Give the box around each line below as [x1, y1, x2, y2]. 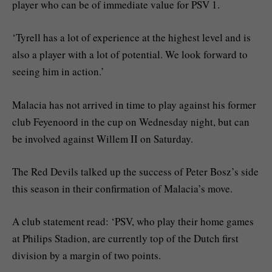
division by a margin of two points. [12, 248, 161, 262]
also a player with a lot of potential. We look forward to [12, 47, 248, 62]
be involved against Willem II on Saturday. [12, 131, 193, 146]
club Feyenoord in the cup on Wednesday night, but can [12, 114, 250, 129]
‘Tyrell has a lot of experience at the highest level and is [12, 30, 251, 45]
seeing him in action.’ [12, 64, 104, 79]
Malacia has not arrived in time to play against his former [12, 97, 256, 112]
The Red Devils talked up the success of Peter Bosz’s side [12, 164, 259, 178]
